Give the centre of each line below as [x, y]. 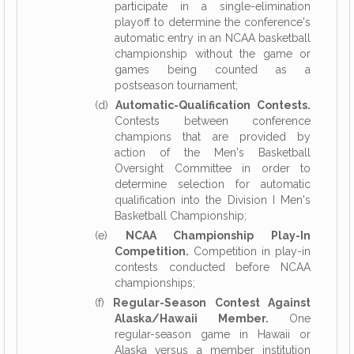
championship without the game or [213, 54]
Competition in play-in [250, 251]
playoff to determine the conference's [213, 22]
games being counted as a [213, 70]
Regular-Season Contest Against [212, 303]
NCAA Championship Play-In [218, 235]
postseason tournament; [176, 85]
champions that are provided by [213, 137]
